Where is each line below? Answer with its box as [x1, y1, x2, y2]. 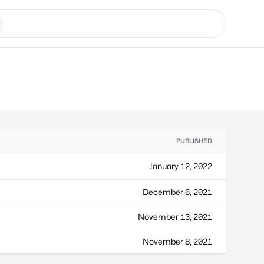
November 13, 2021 [138, 212, 212, 222]
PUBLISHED [176, 137, 212, 144]
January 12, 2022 [149, 161, 212, 171]
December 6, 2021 [143, 187, 212, 197]
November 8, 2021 [143, 236, 212, 246]
